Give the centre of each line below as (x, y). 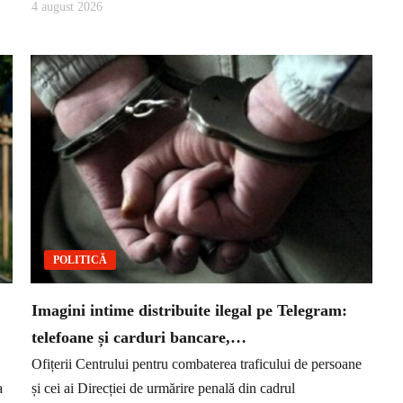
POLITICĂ (80, 260)
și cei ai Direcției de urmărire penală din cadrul (163, 389)
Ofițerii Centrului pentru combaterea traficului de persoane (197, 364)
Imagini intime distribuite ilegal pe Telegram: (189, 310)
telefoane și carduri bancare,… (139, 337)
